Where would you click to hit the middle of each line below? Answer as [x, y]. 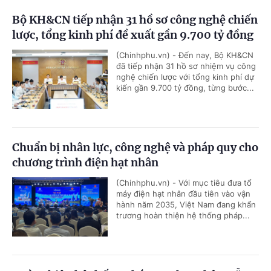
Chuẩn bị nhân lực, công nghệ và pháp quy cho [135, 147]
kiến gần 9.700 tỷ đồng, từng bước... [185, 87]
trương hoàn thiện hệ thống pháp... [183, 215]
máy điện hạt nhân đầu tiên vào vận [183, 193]
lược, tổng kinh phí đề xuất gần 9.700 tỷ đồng [133, 34]
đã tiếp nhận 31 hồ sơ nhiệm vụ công [186, 66]
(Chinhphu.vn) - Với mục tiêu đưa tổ [184, 182]
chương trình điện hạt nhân [85, 162]
